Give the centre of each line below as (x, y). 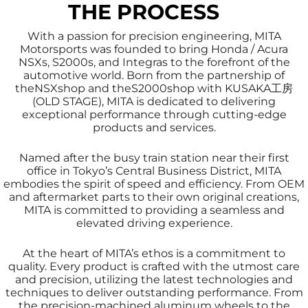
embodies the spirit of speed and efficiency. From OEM (154, 184)
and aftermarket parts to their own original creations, (154, 197)
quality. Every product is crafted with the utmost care (154, 267)
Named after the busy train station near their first (154, 158)
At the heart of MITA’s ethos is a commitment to (154, 254)
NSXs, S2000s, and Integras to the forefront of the (154, 63)
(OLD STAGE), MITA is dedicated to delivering (154, 102)
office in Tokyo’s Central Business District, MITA (154, 171)
